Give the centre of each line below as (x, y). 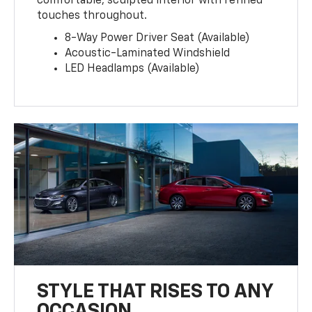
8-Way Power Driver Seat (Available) (158, 39)
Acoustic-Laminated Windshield (148, 54)
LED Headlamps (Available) (133, 69)
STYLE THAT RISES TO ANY (155, 292)
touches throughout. (92, 16)
